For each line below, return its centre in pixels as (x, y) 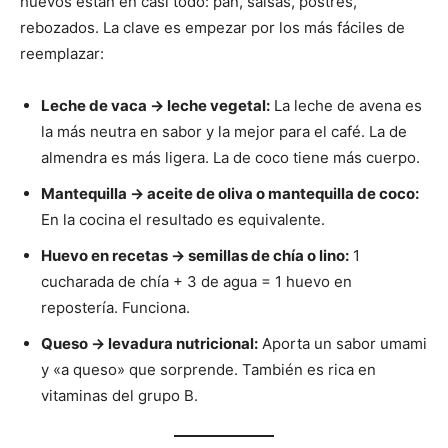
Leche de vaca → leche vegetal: (155, 106)
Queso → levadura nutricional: (149, 344)
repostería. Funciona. (115, 308)
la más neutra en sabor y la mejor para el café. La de (224, 132)
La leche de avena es (346, 106)
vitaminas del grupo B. (119, 396)
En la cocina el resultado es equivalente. (183, 220)
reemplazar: (62, 54)
